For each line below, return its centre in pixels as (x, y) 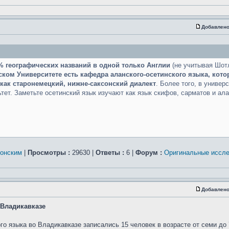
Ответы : (110, 153)
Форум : (149, 153)
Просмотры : (49, 153)
